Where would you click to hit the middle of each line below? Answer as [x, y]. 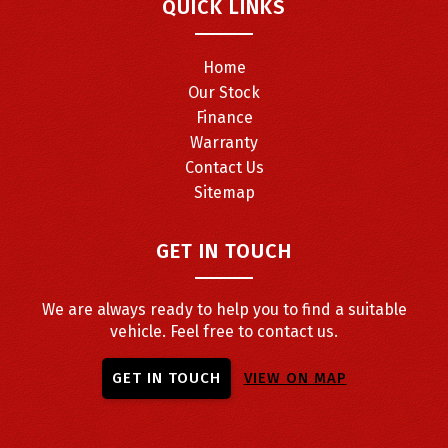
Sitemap [224, 192]
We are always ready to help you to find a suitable [224, 309]
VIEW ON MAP [295, 377]
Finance [224, 117]
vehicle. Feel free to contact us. [224, 331]
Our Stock [224, 92]
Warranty [224, 142]
